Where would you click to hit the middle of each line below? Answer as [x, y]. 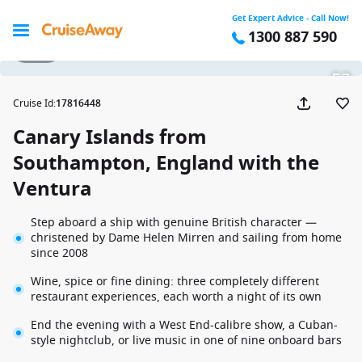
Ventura [52, 189]
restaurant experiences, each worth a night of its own [176, 297]
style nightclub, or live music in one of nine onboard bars [186, 341]
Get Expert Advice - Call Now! [290, 18]
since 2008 [59, 253]
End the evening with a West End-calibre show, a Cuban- [184, 325]
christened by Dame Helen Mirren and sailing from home [186, 238]
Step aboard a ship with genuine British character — [174, 223]
